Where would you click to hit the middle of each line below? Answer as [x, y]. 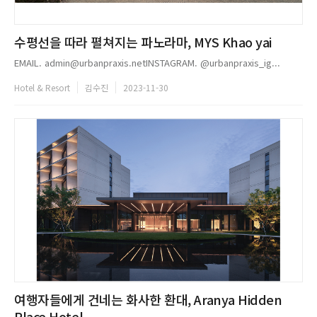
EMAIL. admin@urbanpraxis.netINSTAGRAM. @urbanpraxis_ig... [147, 63]
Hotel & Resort [42, 88]
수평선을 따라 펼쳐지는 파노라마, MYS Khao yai [143, 42]
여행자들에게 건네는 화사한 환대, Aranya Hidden [148, 299]
